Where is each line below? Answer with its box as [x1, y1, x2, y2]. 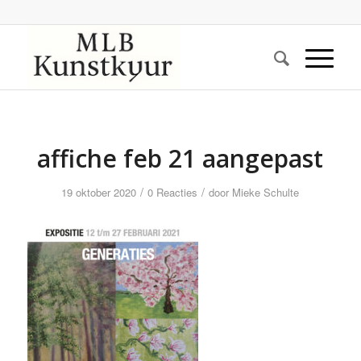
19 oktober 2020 [61, 185, 137, 200]
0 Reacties [147, 185, 198, 200]
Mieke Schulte [232, 185, 300, 200]
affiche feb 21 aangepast [37, 142, 324, 175]
